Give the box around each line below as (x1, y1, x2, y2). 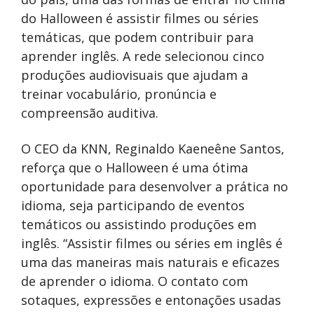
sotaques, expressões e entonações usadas (21, 291, 281, 308)
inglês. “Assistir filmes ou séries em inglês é (21, 234, 282, 252)
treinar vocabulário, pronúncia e (21, 85, 217, 102)
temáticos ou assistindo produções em (21, 215, 257, 233)
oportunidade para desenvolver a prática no (21, 177, 288, 195)
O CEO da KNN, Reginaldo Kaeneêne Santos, (21, 139, 285, 157)
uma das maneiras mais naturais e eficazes (21, 253, 280, 271)
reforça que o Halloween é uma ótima (21, 158, 248, 176)
